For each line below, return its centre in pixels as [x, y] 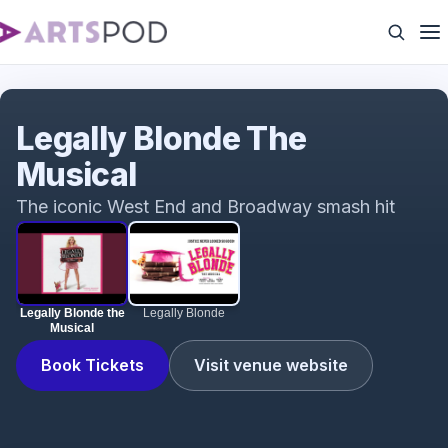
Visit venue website [271, 365]
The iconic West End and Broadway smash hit [205, 206]
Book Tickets [92, 365]
